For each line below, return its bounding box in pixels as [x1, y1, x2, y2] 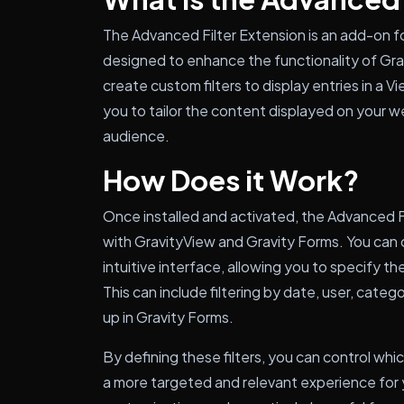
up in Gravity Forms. [103, 308, 234, 326]
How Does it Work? [103, 162, 359, 197]
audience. [103, 126, 170, 145]
